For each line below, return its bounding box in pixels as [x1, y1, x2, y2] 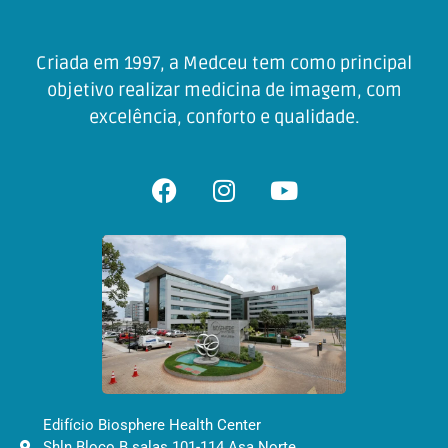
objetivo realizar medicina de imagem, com [46, 78, 402, 101]
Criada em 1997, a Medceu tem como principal [36, 51, 412, 74]
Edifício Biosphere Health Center [42, 416, 261, 435]
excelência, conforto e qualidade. [88, 105, 360, 128]
